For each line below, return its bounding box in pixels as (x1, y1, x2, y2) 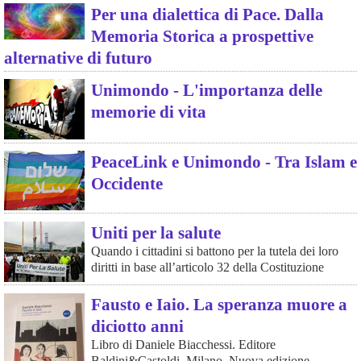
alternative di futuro (3, 48, 152, 67)
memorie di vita (90, 102, 206, 122)
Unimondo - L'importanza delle (90, 81, 322, 100)
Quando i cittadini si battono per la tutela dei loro (90, 243, 338, 258)
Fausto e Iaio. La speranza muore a (90, 294, 347, 313)
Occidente (90, 174, 163, 193)
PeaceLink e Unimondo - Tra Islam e (90, 152, 357, 172)
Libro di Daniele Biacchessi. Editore (90, 337, 276, 351)
